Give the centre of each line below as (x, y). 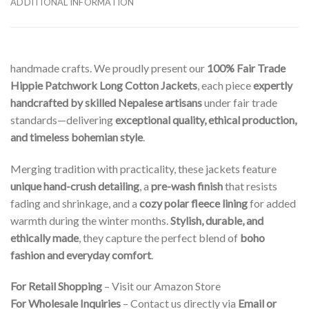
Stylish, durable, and (217, 220)
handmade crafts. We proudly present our (109, 68)
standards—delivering (63, 119)
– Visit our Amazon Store (161, 286)
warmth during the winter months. (90, 220)
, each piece (225, 85)
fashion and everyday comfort (81, 255)
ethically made (44, 237)
